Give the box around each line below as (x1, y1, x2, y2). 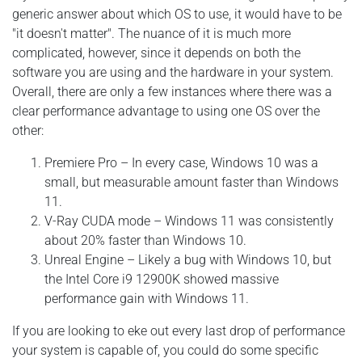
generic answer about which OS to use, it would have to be (12, 6, 342, 22)
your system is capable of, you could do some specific (12, 342, 318, 358)
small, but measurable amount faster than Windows (44, 174, 339, 190)
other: (12, 122, 44, 138)
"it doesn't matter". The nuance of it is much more (12, 25, 291, 41)
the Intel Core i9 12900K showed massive (44, 271, 279, 287)
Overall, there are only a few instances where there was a (12, 83, 332, 99)
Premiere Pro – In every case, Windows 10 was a (44, 154, 318, 170)
